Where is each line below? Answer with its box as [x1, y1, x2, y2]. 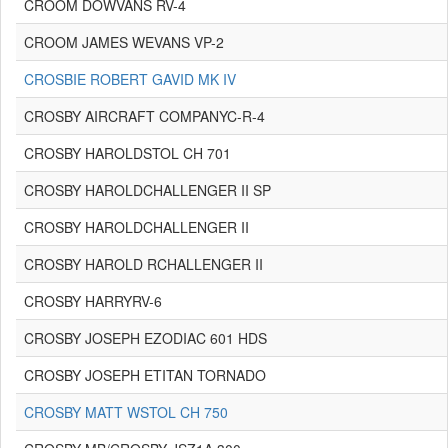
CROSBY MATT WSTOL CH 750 [24, 402, 228, 422]
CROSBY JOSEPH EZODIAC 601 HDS [24, 328, 267, 348]
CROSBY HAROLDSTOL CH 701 [24, 143, 231, 163]
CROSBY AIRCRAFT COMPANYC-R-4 [24, 106, 265, 126]
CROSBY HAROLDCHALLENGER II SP [24, 180, 271, 200]
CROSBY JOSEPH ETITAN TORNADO [24, 365, 266, 385]
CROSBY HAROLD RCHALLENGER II [24, 254, 263, 274]
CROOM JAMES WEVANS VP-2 [24, 32, 224, 52]
